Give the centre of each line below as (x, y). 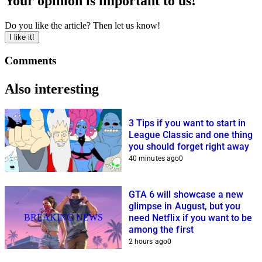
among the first (161, 229)
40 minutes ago (154, 158)
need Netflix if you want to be (191, 218)
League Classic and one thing (191, 135)
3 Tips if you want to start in (187, 123)
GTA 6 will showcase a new (186, 194)
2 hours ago (148, 241)
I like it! (22, 37)
